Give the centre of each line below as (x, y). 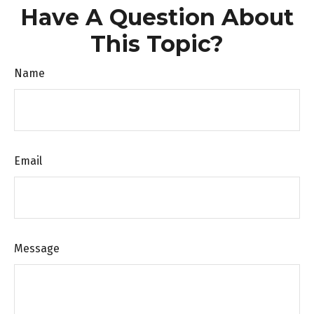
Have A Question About (157, 17)
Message (37, 248)
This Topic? (157, 44)
